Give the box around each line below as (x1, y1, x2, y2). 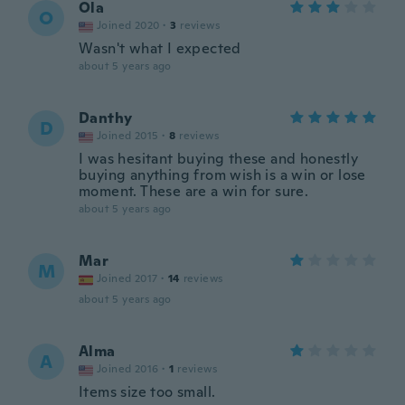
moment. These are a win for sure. (79, 182, 309, 201)
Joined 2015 (97, 128, 159, 143)
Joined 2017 (97, 271, 158, 286)
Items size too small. (79, 382, 216, 401)
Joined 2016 (97, 362, 159, 376)
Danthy (79, 108, 133, 127)
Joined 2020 (97, 18, 160, 33)
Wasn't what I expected (79, 39, 241, 58)
